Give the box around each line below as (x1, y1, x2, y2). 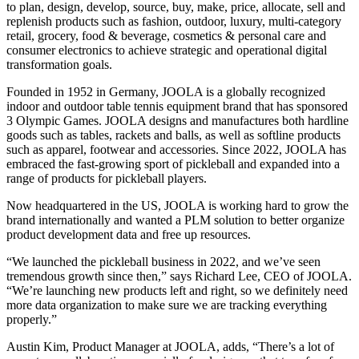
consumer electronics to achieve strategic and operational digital (6, 42, 327, 57)
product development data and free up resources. (6, 227, 251, 241)
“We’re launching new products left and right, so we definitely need (6, 283, 348, 297)
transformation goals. (6, 57, 112, 71)
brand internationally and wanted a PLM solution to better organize (6, 212, 345, 227)
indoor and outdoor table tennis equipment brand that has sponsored (6, 99, 348, 113)
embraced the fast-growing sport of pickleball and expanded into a (6, 156, 340, 171)
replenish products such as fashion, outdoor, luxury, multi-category (6, 14, 341, 28)
